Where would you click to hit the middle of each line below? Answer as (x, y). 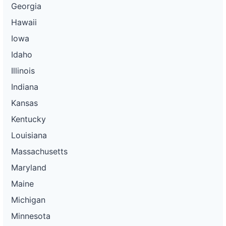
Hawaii (24, 22)
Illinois (23, 71)
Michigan (28, 200)
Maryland (29, 168)
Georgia (26, 6)
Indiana (25, 87)
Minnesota (31, 216)
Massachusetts (39, 152)
